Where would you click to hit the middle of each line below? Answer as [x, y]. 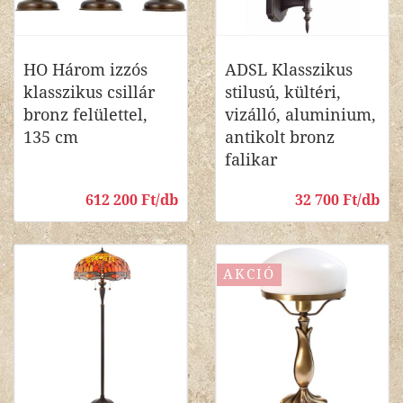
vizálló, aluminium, [300, 115]
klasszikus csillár [89, 92]
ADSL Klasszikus [289, 70]
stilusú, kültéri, [283, 92]
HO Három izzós [85, 70]
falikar [251, 160]
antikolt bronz [280, 137]
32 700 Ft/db [337, 200]
